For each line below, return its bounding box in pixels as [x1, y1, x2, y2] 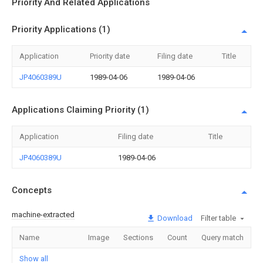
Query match [201, 232, 244, 242]
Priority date [90, 52, 130, 60]
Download [156, 213, 193, 222]
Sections [123, 232, 153, 242]
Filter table [201, 213, 236, 222]
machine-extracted [12, 210, 75, 219]
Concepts [12, 185, 52, 195]
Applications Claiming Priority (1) [12, 104, 149, 115]
